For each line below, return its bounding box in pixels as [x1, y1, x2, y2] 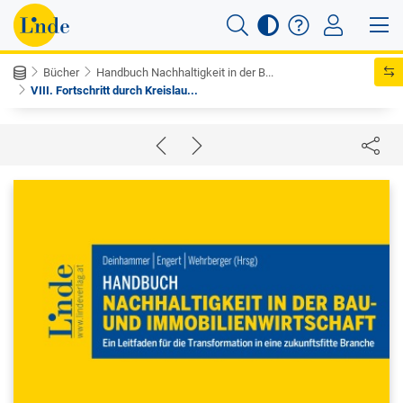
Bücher [43, 66, 79, 79]
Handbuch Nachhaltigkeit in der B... [96, 66, 273, 79]
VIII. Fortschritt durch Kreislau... [31, 84, 198, 97]
